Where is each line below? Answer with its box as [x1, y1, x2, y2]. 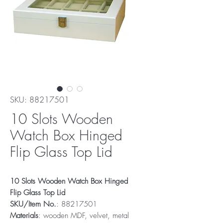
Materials [10, 211, 38, 221]
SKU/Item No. [10, 199, 56, 209]
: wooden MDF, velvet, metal [38, 211, 129, 221]
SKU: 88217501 [10, 94, 69, 105]
